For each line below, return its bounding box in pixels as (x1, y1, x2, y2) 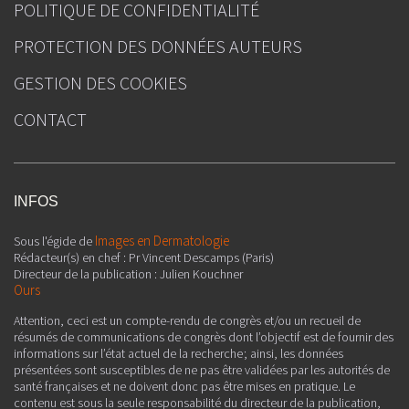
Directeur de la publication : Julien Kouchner (14, 266, 243, 283)
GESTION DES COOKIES (14, 71, 187, 95)
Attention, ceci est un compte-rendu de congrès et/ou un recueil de (14, 312, 361, 330)
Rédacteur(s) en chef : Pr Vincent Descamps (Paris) (14, 249, 274, 267)
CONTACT (14, 108, 87, 131)
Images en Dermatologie (95, 232, 229, 250)
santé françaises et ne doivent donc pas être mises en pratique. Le (14, 378, 355, 395)
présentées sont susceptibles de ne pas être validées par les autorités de (14, 362, 390, 379)
